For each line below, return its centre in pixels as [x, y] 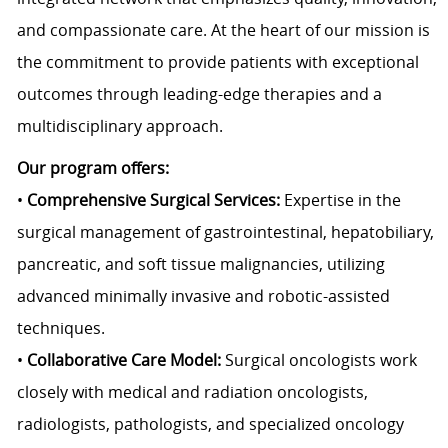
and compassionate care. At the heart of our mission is [223, 30]
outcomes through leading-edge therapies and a [199, 94]
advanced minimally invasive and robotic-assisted [203, 296]
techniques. [60, 328]
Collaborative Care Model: [123, 360]
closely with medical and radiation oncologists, [192, 392]
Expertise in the [342, 200]
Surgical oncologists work [320, 360]
